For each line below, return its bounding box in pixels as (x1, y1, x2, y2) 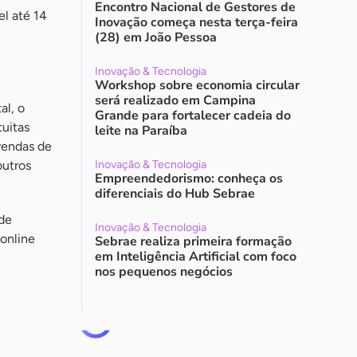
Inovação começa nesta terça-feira (95, 14, 298, 31)
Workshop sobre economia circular (95, 76, 300, 94)
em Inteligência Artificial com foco (95, 248, 296, 265)
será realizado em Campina (95, 92, 256, 109)
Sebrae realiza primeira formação (95, 233, 292, 250)
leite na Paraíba (95, 122, 187, 139)
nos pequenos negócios (95, 263, 233, 280)
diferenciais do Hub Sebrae (95, 185, 255, 202)
